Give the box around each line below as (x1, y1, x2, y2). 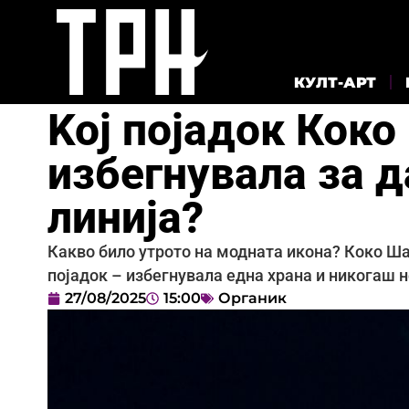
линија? (47, 191, 204, 244)
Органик (218, 288, 287, 307)
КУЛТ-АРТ (294, 73, 376, 91)
